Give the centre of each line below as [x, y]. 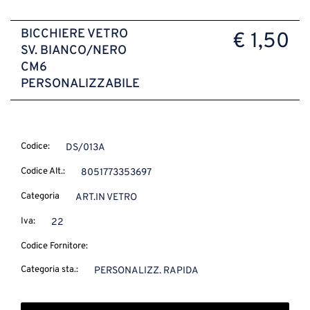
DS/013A [85, 147]
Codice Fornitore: [54, 246]
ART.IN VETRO [106, 197]
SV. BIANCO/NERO [74, 51]
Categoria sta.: [49, 270]
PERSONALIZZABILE [80, 84]
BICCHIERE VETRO [74, 34]
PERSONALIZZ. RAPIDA [146, 271]
